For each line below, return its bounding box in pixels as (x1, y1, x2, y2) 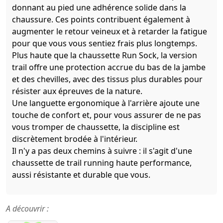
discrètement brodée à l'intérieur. (12, 133, 137, 145)
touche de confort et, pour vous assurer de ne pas (12, 110, 201, 121)
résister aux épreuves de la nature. (12, 86, 142, 97)
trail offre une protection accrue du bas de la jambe (12, 62, 206, 73)
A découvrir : (6, 203, 49, 215)
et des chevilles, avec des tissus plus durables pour (12, 74, 203, 85)
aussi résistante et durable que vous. (12, 169, 150, 181)
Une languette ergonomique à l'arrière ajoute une (12, 98, 200, 109)
